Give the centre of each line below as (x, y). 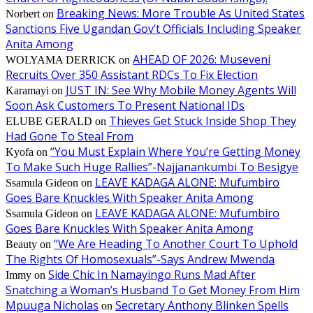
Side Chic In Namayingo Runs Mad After (152, 274)
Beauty (21, 244)
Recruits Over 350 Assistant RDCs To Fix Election (132, 74)
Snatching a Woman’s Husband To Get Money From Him (153, 290)
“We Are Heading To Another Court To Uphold (176, 243)
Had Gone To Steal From (70, 136)
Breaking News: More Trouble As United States (181, 13)
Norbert (23, 13)
